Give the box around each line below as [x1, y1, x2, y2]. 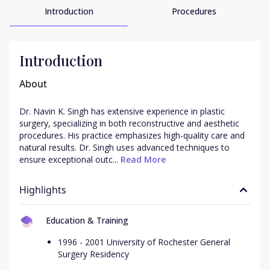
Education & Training [46, 215, 128, 226]
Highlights [19, 183, 66, 196]
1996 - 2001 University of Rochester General [58, 236, 230, 248]
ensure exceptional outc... [19, 154, 118, 165]
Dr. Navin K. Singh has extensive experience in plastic [19, 105, 225, 117]
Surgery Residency [58, 248, 129, 260]
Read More [118, 154, 166, 165]
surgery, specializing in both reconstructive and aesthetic [19, 118, 239, 129]
